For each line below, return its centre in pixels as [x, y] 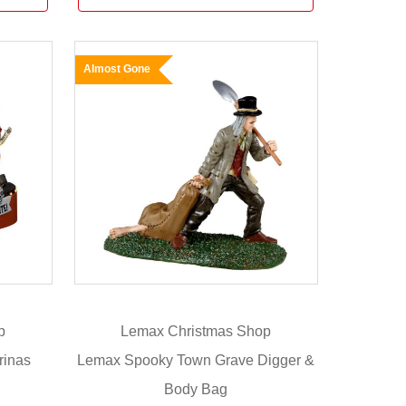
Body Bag [196, 389]
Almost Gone [116, 68]
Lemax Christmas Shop [196, 332]
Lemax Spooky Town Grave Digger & [196, 360]
